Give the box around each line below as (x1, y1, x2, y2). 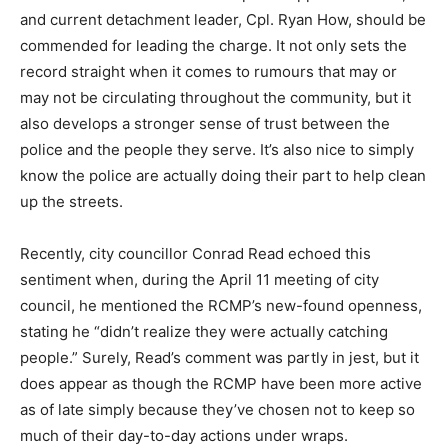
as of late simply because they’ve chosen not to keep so (20, 399, 415, 419)
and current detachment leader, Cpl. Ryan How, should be (20, 9, 426, 29)
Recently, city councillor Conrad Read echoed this (20, 243, 371, 263)
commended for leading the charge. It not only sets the (20, 35, 407, 55)
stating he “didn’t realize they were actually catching (20, 321, 388, 341)
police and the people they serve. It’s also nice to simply (20, 139, 414, 159)
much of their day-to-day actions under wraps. (20, 425, 348, 445)
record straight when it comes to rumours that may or (20, 61, 397, 81)
